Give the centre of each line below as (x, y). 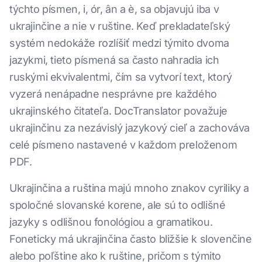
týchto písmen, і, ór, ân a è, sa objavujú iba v (114, 9)
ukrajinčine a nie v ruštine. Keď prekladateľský (120, 26)
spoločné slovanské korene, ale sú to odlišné (118, 205)
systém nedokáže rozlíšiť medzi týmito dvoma (119, 43)
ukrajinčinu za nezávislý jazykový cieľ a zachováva (130, 128)
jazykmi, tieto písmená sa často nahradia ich (114, 60)
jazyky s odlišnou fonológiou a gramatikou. (111, 222)
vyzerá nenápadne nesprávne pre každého (113, 94)
